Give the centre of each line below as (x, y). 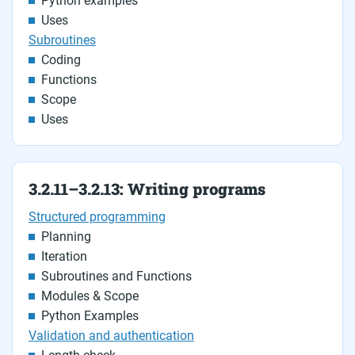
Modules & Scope (90, 296)
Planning (66, 237)
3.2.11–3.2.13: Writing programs (147, 189)
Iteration (64, 256)
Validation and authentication (111, 336)
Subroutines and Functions (116, 276)
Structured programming (97, 217)
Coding (61, 60)
